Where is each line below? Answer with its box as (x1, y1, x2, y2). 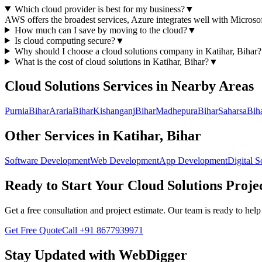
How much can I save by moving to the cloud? (14, 25, 187, 35)
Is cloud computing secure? (14, 35, 115, 46)
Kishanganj (93, 106, 135, 116)
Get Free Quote (5, 225, 62, 235)
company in (157, 46, 205, 56)
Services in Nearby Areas (99, 78, 254, 94)
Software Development (5, 156, 90, 166)
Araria (49, 106, 73, 116)
